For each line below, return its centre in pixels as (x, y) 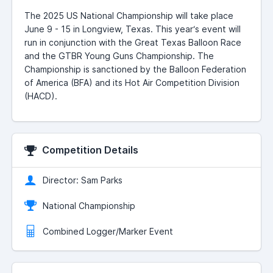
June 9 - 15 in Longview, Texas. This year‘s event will (133, 29)
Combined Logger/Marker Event (108, 232)
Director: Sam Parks (83, 180)
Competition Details (89, 150)
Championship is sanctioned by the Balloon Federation (135, 69)
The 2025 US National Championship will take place (129, 16)
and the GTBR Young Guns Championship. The (119, 56)
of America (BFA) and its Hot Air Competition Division (132, 83)
